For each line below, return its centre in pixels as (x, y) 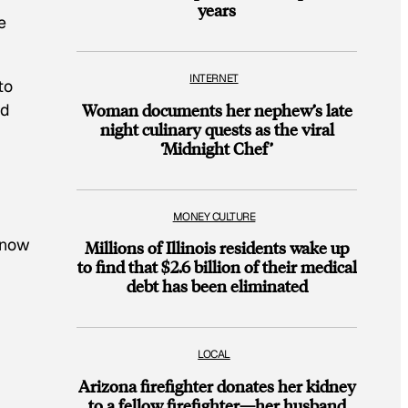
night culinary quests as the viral (217, 128)
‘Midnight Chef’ (217, 148)
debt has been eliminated (217, 286)
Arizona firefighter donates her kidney (217, 386)
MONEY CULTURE (214, 216)
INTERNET (214, 79)
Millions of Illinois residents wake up (217, 248)
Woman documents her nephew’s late (217, 109)
